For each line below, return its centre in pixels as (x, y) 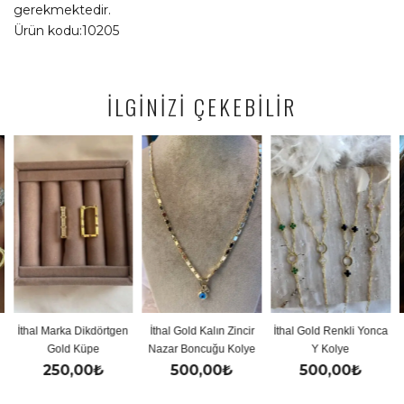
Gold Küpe (73, 349)
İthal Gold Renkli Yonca (331, 331)
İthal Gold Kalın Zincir (202, 331)
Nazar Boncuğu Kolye (202, 349)
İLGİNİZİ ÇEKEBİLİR (202, 107)
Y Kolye (331, 349)
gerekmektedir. (62, 10)
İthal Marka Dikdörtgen (73, 331)
